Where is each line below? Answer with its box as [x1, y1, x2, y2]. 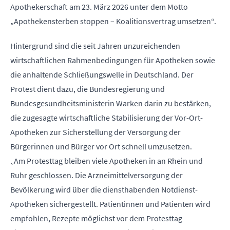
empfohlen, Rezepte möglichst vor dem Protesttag [10, 213, 182, 223]
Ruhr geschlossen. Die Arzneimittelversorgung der [10, 170, 183, 180]
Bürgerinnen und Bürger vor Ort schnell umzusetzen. [10, 141, 192, 151]
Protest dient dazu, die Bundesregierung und [10, 84, 165, 94]
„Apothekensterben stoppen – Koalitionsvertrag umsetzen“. [10, 16, 216, 26]
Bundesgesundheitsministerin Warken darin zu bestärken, [10, 98, 211, 108]
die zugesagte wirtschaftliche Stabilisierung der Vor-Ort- [10, 112, 203, 123]
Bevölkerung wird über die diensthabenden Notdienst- [10, 184, 198, 195]
